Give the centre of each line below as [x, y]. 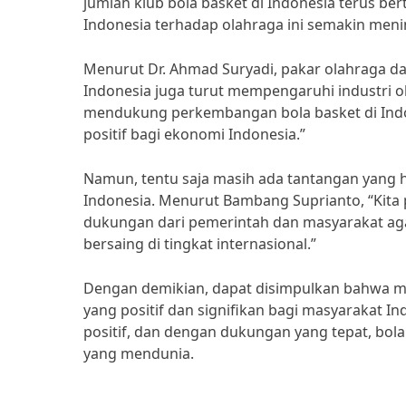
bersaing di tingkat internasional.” [200, 244]
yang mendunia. [139, 353]
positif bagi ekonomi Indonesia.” [194, 134]
